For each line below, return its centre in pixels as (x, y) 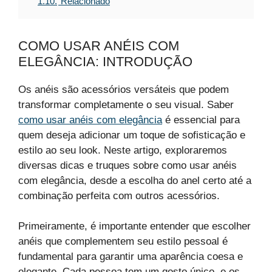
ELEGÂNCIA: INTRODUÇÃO (105, 61)
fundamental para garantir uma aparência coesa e (131, 257)
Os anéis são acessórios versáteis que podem (124, 89)
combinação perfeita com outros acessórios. (119, 195)
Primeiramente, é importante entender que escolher (134, 226)
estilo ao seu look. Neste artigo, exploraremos (123, 150)
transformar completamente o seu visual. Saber (126, 104)
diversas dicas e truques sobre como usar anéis (127, 165)
